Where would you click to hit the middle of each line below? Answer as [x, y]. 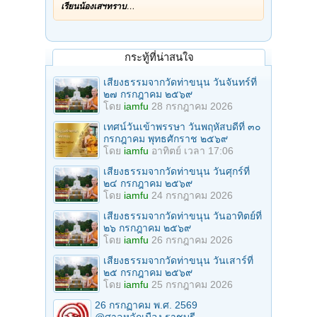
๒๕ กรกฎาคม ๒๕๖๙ [148, 273]
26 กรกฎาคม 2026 [192, 240]
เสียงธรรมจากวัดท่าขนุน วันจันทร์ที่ [180, 82]
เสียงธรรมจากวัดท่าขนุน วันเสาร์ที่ [178, 261]
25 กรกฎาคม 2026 [192, 285]
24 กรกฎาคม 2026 [192, 196]
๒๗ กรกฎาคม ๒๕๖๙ [148, 94]
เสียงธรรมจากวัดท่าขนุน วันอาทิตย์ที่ [183, 216]
